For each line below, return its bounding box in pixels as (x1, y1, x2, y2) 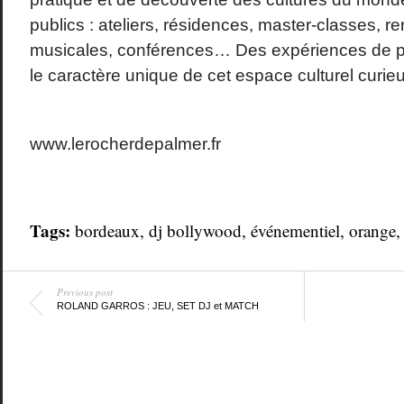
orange (348, 218, 396, 242)
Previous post (56, 284, 113, 298)
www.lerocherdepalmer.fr (29, 133, 221, 153)
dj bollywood (148, 218, 242, 242)
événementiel (250, 218, 340, 242)
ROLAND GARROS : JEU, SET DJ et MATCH (56, 299, 259, 311)
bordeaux (74, 218, 140, 242)
